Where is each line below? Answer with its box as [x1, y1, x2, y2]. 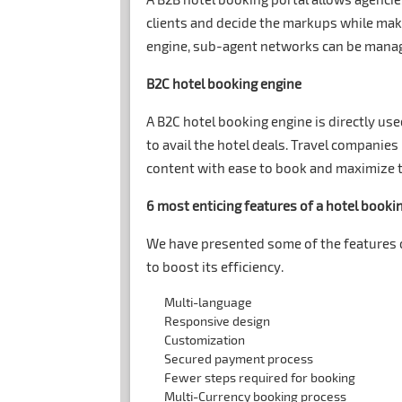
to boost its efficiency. [146, 258, 284, 275]
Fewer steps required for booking [164, 370, 356, 386]
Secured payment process [164, 351, 314, 367]
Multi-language [164, 294, 253, 310]
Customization [164, 332, 246, 348]
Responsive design [164, 313, 271, 329]
